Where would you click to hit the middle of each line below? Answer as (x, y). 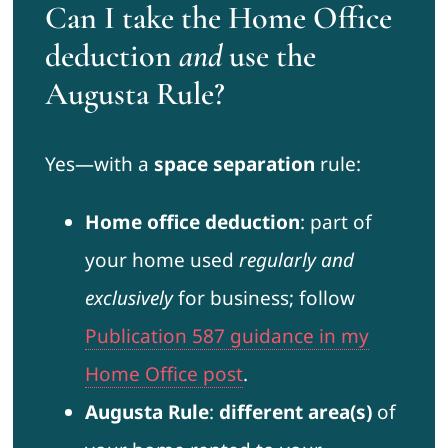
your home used (161, 260)
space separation (234, 164)
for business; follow (263, 298)
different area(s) (295, 412)
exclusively (128, 298)
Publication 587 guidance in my (226, 336)
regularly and (296, 260)
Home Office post (163, 374)
